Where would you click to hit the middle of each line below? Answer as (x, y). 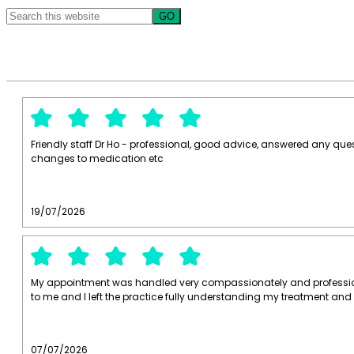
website (24, 42)
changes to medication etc (97, 158)
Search (23, 13)
